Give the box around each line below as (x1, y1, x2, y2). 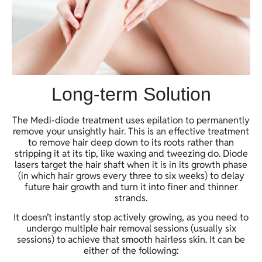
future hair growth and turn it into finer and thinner (24, 180, 238, 193)
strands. (115, 191, 147, 204)
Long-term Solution (51, 83, 211, 105)
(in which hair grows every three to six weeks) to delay (18, 169, 244, 182)
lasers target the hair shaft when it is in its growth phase (15, 158, 247, 171)
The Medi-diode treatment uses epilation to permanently (12, 113, 250, 126)
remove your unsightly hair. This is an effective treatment (13, 125, 249, 137)
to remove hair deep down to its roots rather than (28, 136, 234, 149)
